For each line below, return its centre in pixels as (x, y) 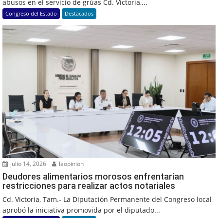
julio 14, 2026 (27, 163)
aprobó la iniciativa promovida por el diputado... (81, 210)
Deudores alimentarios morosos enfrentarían (93, 176)
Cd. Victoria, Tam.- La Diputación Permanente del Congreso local (107, 199)
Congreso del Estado (31, 14)
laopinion (71, 163)
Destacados (79, 14)
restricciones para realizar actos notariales (89, 185)
